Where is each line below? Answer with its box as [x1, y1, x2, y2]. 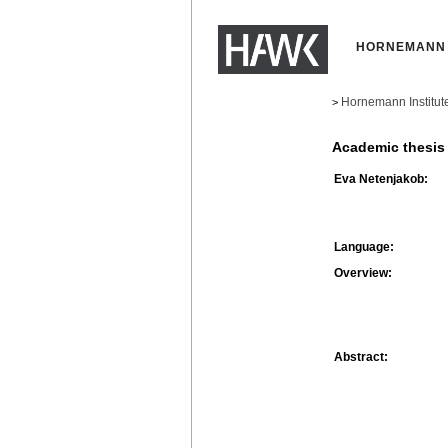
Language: [334, 239, 394, 254]
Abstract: [334, 349, 388, 364]
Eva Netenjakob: [334, 171, 428, 186]
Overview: [334, 265, 392, 280]
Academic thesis [332, 139, 445, 156]
